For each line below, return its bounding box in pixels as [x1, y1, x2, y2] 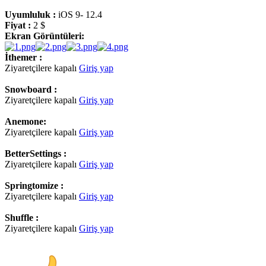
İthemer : [5, 52, 42, 62]
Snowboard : [5, 84, 57, 94]
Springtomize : [5, 180, 64, 191]
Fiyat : [5, 20, 33, 30]
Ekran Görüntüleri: [5, 30, 84, 41]
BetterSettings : [5, 148, 66, 159]
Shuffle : [5, 212, 39, 223]
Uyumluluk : [5, 9, 56, 20]
